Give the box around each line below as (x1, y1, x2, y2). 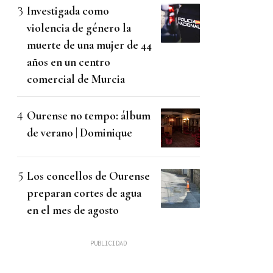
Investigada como (27, 3, 109, 18)
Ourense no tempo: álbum (27, 108, 151, 122)
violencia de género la (27, 20, 131, 35)
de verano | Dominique (27, 125, 132, 140)
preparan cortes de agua (27, 185, 141, 200)
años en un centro (27, 54, 110, 69)
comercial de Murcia (27, 71, 125, 86)
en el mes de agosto (27, 202, 119, 217)
